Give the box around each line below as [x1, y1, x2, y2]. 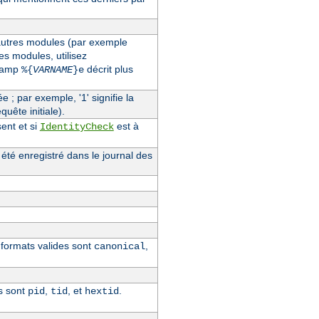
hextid [84, 285, 119, 297]
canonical [93, 240, 145, 252]
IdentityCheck [39, 120, 114, 132]
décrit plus [83, 63, 133, 75]
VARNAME [32, 63, 73, 75]
